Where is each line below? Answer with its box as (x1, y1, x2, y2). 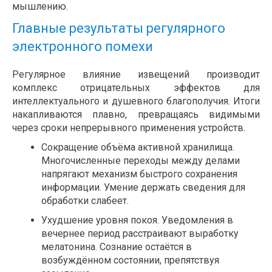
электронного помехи (12, 39, 153, 55)
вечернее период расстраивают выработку (41, 228, 239, 240)
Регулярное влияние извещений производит (12, 69, 260, 81)
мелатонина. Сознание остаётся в (41, 241, 192, 253)
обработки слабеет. (41, 195, 129, 207)
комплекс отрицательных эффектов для (12, 82, 260, 94)
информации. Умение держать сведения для (41, 182, 245, 194)
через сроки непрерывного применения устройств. (12, 122, 245, 134)
